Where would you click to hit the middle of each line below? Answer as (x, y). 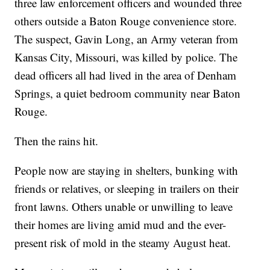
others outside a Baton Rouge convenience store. (126, 21)
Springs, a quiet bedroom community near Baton (128, 93)
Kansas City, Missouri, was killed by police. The (126, 57)
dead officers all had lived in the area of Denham (126, 75)
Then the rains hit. (57, 141)
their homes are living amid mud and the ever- (121, 225)
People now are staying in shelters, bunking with (127, 171)
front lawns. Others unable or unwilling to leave (124, 207)
